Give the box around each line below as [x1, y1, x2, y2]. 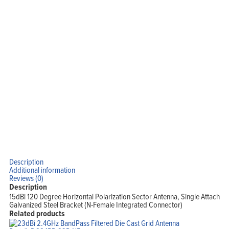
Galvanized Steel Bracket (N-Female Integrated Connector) [9, 199, 182, 211]
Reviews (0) [9, 172, 43, 184]
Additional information [9, 164, 75, 176]
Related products [9, 208, 65, 220]
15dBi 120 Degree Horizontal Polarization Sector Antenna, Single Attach [9, 191, 220, 202]
